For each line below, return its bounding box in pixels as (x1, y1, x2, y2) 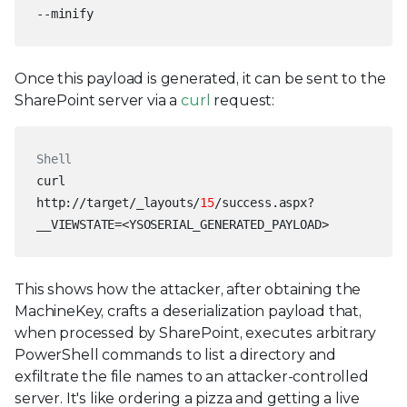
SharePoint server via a (15, 91, 182, 109)
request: (210, 91, 275, 109)
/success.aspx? (214, 194, 314, 210)
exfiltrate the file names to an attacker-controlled (15, 367, 369, 385)
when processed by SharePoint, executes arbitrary (15, 323, 377, 342)
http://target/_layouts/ (36, 194, 201, 210)
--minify (36, 5, 94, 21)
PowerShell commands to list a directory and (15, 345, 337, 363)
